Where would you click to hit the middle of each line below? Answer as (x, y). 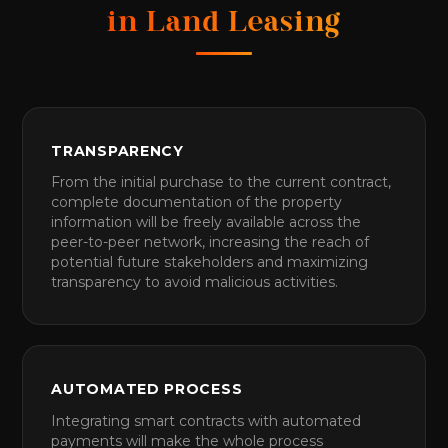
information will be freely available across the (206, 222)
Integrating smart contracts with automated (206, 420)
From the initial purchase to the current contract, (221, 182)
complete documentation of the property (197, 202)
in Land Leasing (224, 24)
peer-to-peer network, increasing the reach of (210, 242)
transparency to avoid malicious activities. (195, 282)
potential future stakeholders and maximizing (210, 262)
